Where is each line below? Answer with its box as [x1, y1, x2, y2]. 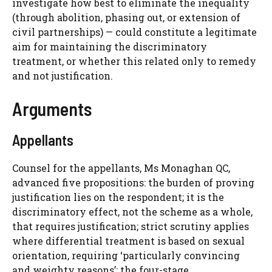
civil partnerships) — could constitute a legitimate [12, 25, 257, 39]
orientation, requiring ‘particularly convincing [12, 249, 240, 262]
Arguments [12, 98, 92, 120]
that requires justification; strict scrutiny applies [12, 220, 249, 233]
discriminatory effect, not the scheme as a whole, [12, 205, 253, 219]
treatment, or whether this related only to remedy [12, 55, 256, 68]
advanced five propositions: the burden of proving [12, 176, 254, 189]
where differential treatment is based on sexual [12, 234, 245, 248]
